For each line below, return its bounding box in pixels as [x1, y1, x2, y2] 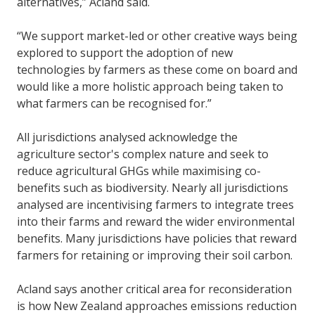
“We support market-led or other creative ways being [17, 28, 297, 44]
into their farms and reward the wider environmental [17, 214, 295, 230]
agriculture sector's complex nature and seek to [17, 146, 269, 162]
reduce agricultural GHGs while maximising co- [17, 163, 261, 179]
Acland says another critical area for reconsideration [17, 281, 292, 297]
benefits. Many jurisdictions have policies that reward [17, 231, 297, 247]
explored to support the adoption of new [17, 45, 233, 61]
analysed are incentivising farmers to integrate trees [17, 197, 294, 213]
